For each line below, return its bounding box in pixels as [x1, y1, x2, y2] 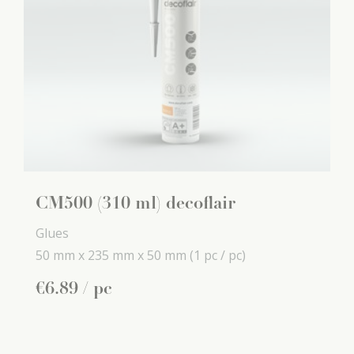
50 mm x [36, 247, 85, 265]
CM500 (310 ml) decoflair [36, 195, 235, 214]
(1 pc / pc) [190, 247, 246, 265]
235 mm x [88, 247, 144, 265]
